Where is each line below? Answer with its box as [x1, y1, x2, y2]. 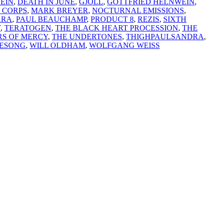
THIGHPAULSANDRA [126, 32, 204, 41]
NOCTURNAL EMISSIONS [92, 6, 184, 15]
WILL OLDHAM [30, 41, 85, 49]
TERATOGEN [4, 23, 51, 32]
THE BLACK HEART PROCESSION [55, 23, 178, 32]
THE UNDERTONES [52, 32, 122, 41]
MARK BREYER [31, 6, 88, 15]
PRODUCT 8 [91, 15, 134, 23]
